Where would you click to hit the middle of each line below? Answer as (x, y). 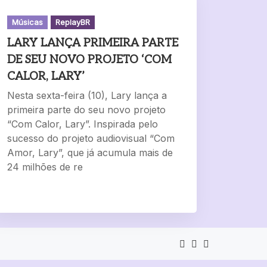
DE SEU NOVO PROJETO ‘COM (90, 60)
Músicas (28, 22)
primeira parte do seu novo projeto (87, 110)
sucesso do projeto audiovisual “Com (91, 139)
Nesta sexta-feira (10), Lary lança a (87, 96)
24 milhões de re (45, 167)
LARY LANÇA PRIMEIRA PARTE (93, 44)
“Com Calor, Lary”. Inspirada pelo (83, 124)
